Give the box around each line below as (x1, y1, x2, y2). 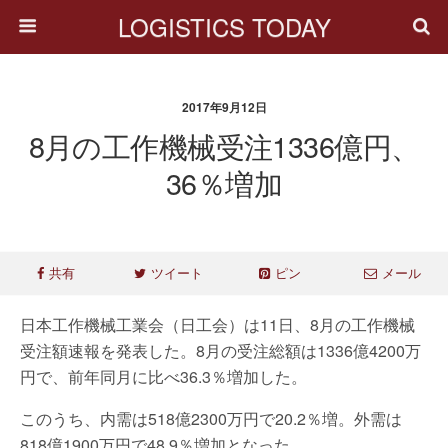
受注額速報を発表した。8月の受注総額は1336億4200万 (20, 339, 421, 362)
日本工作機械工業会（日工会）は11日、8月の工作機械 (20, 313, 415, 336)
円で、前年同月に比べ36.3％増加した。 (20, 365, 307, 388)
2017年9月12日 (181, 98, 267, 116)
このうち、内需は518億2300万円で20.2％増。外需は (20, 407, 402, 430)
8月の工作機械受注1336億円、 (28, 125, 420, 166)
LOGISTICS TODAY (117, 9, 331, 44)
